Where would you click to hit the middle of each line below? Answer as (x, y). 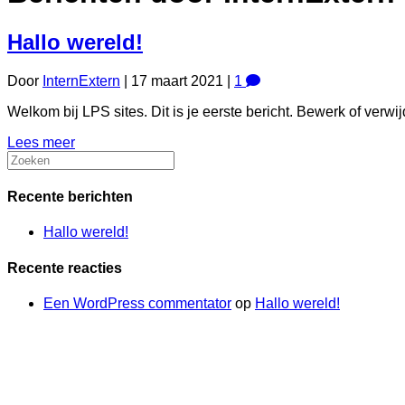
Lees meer (41, 142)
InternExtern (81, 80)
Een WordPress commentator (137, 303)
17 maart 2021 (177, 80)
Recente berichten (70, 197)
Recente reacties (65, 268)
